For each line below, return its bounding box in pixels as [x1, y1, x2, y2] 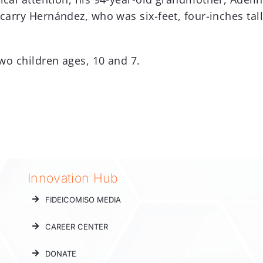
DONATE [45, 248, 77, 258]
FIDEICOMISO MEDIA [45, 194, 122, 204]
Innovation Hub [28, 170, 119, 186]
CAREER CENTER [45, 221, 109, 231]
